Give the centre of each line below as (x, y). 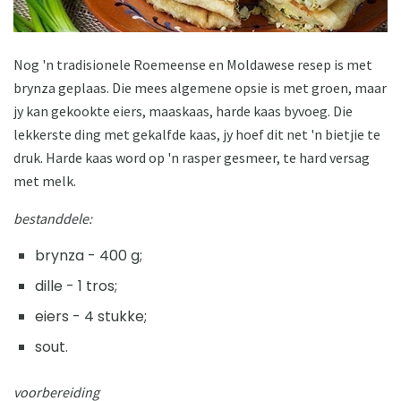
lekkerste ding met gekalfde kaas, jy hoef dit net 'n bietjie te (197, 134)
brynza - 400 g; (89, 255)
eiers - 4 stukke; (91, 316)
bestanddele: (53, 218)
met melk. (45, 180)
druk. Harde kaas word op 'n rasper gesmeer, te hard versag (192, 157)
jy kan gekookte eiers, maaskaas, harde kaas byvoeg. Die (183, 111)
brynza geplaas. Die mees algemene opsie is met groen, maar (200, 87)
